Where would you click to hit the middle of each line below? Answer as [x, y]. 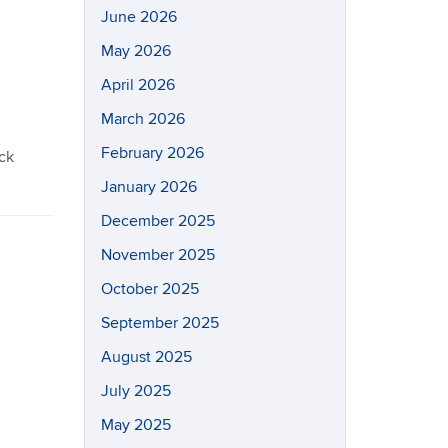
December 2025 [157, 221]
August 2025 [146, 357]
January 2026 [148, 187]
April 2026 [137, 85]
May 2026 [135, 51]
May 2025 [135, 425]
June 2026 [138, 17]
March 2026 [142, 119]
